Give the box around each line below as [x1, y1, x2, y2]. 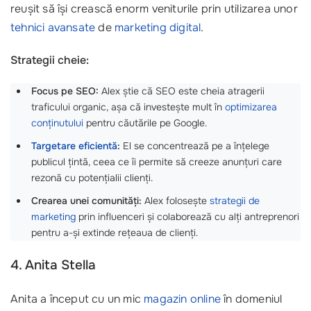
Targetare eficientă [31, 140, 117, 153]
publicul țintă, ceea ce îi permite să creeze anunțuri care [31, 155, 282, 169]
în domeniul [221, 292, 283, 307]
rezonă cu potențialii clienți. [31, 171, 153, 185]
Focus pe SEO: [31, 85, 99, 98]
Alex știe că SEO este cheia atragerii [99, 85, 264, 98]
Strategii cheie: [10, 52, 89, 67]
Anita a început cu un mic [10, 292, 144, 307]
